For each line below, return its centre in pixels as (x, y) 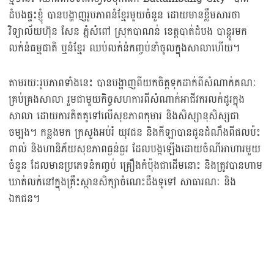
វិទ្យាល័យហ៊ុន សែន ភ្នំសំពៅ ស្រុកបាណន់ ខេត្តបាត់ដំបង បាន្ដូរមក (128, 32)
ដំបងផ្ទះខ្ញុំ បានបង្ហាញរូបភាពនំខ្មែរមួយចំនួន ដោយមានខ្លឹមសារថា (124, 15)
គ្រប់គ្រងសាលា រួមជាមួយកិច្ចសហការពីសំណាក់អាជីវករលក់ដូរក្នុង (127, 100)
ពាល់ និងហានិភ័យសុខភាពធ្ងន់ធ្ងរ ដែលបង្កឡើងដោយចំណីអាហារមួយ (135, 149)
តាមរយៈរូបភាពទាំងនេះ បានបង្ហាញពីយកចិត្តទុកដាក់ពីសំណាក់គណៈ (132, 83)
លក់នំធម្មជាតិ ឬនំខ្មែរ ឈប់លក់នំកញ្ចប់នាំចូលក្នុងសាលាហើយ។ (124, 48)
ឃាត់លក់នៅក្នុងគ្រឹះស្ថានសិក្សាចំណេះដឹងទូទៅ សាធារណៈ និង (122, 182)
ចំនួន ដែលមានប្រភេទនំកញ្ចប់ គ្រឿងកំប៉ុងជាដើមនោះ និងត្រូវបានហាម (135, 166)
